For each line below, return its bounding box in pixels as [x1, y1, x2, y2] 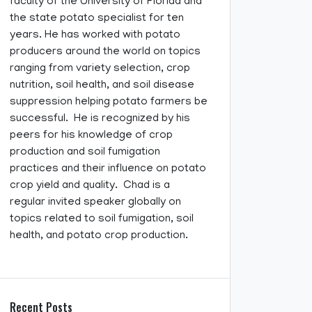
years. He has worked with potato [10, 29, 180, 42]
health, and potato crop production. [10, 229, 188, 242]
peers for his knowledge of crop [10, 129, 173, 142]
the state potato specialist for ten [10, 12, 184, 25]
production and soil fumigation [10, 146, 160, 159]
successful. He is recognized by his [10, 112, 190, 125]
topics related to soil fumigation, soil [10, 212, 194, 226]
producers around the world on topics [10, 45, 201, 58]
